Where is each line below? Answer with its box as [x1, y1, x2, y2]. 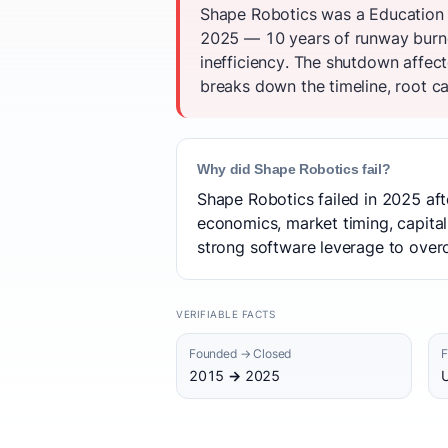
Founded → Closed [189, 346, 292, 361]
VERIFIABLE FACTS [176, 308, 275, 320]
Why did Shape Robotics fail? [197, 161, 391, 177]
